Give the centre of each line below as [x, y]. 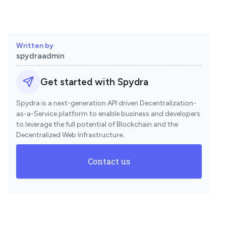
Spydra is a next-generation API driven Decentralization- [106, 103]
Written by [35, 46]
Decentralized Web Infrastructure [69, 135]
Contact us [109, 161]
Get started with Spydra [94, 82]
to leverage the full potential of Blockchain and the [97, 124]
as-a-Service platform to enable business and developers [108, 114]
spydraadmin [40, 56]
